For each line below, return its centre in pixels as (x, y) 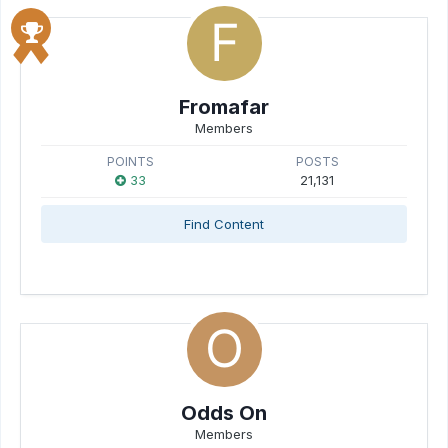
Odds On (224, 413)
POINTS (131, 161)
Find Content (224, 224)
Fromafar (224, 107)
